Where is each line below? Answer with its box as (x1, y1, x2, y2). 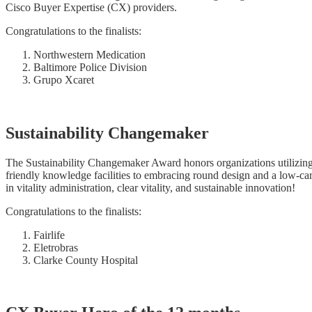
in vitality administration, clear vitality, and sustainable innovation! (6, 181, 295, 194)
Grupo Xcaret (33, 73, 94, 86)
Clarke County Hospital (33, 253, 138, 266)
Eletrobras (33, 241, 78, 253)
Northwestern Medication (33, 48, 146, 61)
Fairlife (33, 228, 65, 241)
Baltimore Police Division (33, 61, 147, 73)
